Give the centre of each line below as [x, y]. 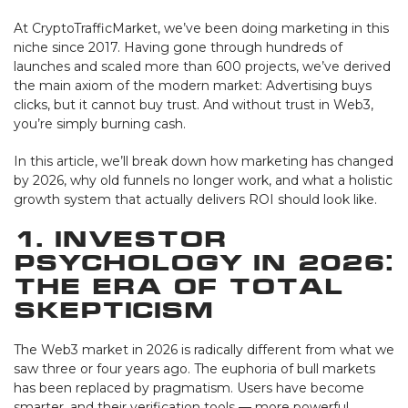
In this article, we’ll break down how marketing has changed [204, 161]
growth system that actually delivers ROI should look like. [195, 199]
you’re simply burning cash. [100, 123]
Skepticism [114, 310]
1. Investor [121, 239]
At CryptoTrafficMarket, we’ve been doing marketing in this [201, 28]
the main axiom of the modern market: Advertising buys [193, 85]
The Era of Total [178, 286]
